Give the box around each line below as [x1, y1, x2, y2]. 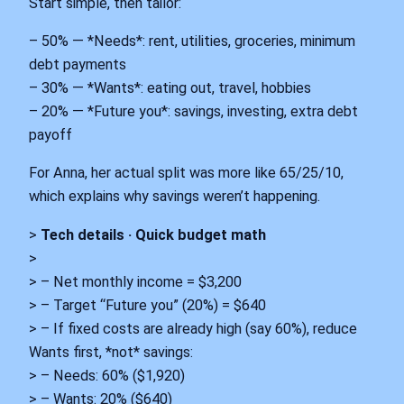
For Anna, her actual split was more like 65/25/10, [29, 164, 344, 182]
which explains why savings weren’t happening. [29, 188, 320, 206]
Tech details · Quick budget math [41, 225, 266, 243]
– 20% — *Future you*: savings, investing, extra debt [29, 103, 358, 121]
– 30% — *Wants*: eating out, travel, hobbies [29, 79, 311, 97]
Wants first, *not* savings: [29, 343, 193, 361]
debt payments [29, 56, 126, 74]
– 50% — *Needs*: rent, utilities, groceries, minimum [29, 32, 355, 50]
